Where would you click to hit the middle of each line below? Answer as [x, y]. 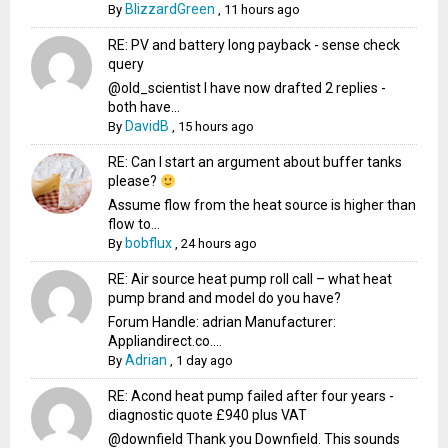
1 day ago [205, 361]
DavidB [147, 126]
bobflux [149, 243]
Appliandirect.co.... [165, 341]
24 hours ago [219, 244]
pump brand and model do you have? [225, 298]
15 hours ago [216, 127]
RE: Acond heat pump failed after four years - [251, 396]
